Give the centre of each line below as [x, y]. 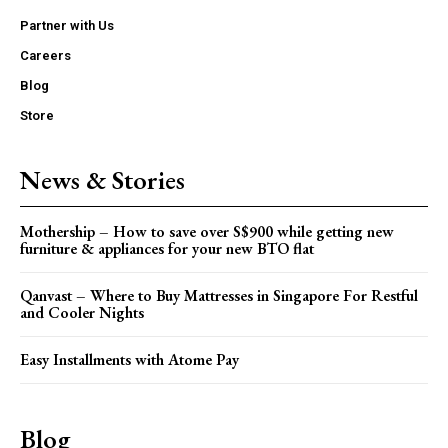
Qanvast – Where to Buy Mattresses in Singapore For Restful [219, 296]
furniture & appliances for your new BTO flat [167, 249]
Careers [45, 56]
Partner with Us [67, 26]
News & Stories [102, 180]
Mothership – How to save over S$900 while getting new [207, 232]
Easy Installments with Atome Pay [129, 360]
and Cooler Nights [82, 313]
